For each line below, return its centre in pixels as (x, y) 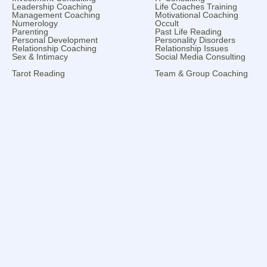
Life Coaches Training (196, 6)
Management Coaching (56, 15)
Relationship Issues (192, 48)
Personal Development (55, 40)
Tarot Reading (38, 73)
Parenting (30, 31)
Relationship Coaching (54, 48)
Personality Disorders (195, 40)
